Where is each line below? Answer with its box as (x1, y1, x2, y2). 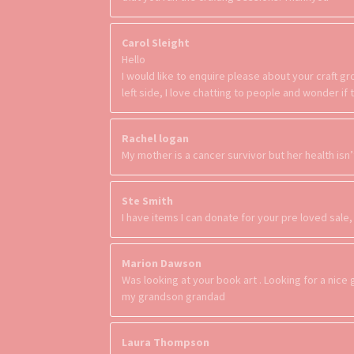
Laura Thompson (122, 334, 209, 349)
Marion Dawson (122, 255, 201, 270)
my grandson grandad (122, 288, 225, 303)
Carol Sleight (122, 35, 190, 50)
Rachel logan (122, 130, 189, 145)
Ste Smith (122, 193, 173, 208)
